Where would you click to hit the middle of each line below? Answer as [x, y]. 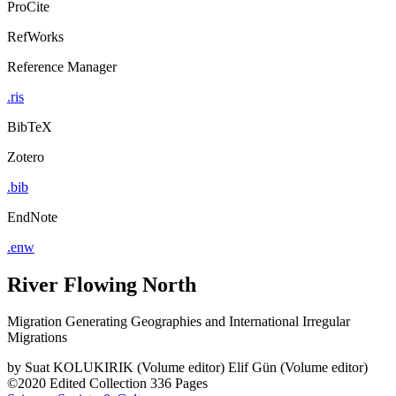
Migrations [37, 338]
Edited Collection [98, 384]
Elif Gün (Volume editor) [298, 368]
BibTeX [30, 126]
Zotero [26, 156]
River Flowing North [102, 284]
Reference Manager [62, 66]
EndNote [32, 217]
